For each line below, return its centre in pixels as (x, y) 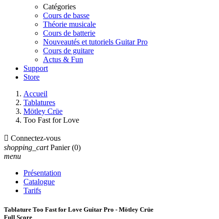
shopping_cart (26, 147)
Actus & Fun (63, 59)
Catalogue (39, 182)
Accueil (35, 94)
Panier (60, 147)
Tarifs (32, 190)
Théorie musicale (69, 24)
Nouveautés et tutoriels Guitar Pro (95, 42)
